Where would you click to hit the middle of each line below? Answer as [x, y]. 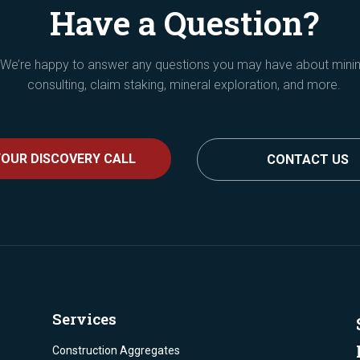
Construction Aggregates [116, 350]
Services [84, 318]
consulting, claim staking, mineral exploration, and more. [184, 85]
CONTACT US [307, 159]
